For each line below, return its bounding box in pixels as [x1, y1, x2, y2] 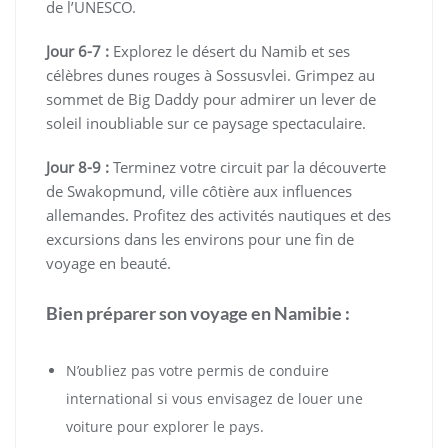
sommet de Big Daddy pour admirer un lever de [46, 89, 376, 110]
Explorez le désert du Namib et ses [109, 41, 350, 62]
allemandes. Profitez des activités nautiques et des [46, 205, 391, 226]
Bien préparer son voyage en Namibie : [46, 302, 350, 325]
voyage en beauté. [46, 253, 171, 274]
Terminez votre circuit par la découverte [109, 157, 386, 178]
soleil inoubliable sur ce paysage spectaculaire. [46, 113, 366, 134]
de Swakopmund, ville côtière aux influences [46, 181, 352, 202]
